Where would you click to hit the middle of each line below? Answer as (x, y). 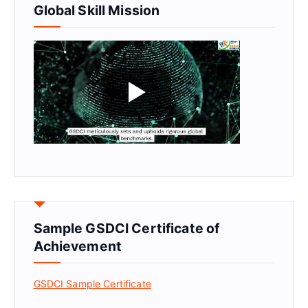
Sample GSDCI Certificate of (126, 229)
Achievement (78, 246)
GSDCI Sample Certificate (92, 284)
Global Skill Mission (97, 11)
